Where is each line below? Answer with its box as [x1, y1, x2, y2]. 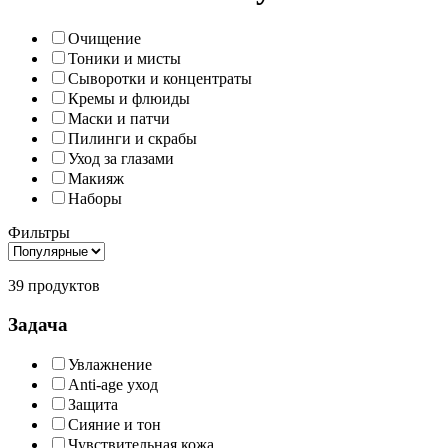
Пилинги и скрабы [68, 129, 197, 147]
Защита [68, 396, 118, 414]
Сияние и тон [68, 416, 161, 434]
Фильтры [8, 223, 70, 241]
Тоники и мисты [68, 49, 181, 67]
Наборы [68, 189, 122, 207]
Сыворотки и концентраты [68, 69, 252, 87]
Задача [8, 313, 68, 335]
